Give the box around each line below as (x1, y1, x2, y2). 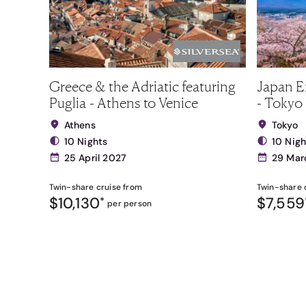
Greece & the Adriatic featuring (48, 77, 236, 95)
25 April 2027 (64, 152, 126, 164)
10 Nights (64, 135, 108, 148)
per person (107, 198, 152, 209)
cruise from (94, 182, 142, 193)
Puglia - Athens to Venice (48, 94, 198, 111)
